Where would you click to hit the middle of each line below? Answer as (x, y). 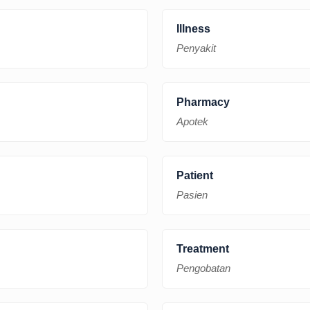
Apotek (192, 121)
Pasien (192, 194)
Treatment (203, 248)
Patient (195, 175)
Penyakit (196, 48)
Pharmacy (203, 102)
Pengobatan (203, 268)
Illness (193, 28)
